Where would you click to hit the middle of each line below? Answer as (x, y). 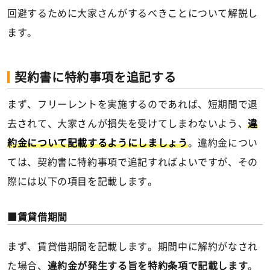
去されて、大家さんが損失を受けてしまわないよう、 (128, 123)
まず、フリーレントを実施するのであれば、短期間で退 (133, 104)
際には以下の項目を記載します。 (83, 181)
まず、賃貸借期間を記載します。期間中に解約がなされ (133, 246)
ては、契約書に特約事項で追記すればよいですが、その (133, 162)
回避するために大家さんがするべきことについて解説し (133, 13)
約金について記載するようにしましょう (98, 143)
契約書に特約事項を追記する (96, 77)
